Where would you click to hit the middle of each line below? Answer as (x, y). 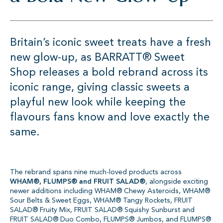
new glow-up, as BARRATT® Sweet (97, 57)
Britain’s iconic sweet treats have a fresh (111, 42)
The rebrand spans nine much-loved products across (96, 172)
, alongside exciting (177, 181)
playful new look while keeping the (98, 102)
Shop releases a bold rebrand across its (109, 72)
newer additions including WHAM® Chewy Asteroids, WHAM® (110, 191)
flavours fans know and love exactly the (110, 117)
